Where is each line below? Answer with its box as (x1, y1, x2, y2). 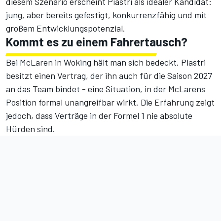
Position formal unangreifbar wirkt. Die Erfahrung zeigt (6, 97, 215, 108)
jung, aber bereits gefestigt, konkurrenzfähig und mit (6, 9, 207, 21)
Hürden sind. (6, 123, 55, 135)
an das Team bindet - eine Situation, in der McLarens (6, 83, 205, 95)
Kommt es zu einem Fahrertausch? (6, 35, 187, 49)
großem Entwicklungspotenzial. (6, 23, 125, 34)
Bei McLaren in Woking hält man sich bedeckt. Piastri (6, 57, 206, 68)
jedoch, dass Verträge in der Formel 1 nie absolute (6, 110, 192, 121)
